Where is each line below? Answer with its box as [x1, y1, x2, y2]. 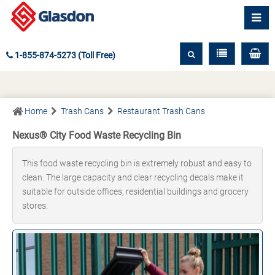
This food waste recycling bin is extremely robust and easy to [22, 158, 252, 168]
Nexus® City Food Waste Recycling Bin [12, 130, 181, 141]
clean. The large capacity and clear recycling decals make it [22, 172, 244, 182]
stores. [22, 201, 48, 211]
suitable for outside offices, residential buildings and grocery [22, 187, 249, 196]
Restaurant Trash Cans [117, 106, 205, 116]
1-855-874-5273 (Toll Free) [13, 50, 115, 60]
